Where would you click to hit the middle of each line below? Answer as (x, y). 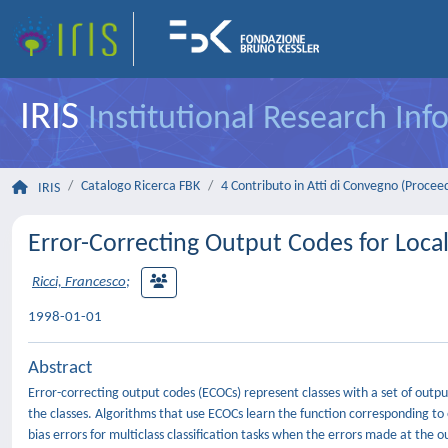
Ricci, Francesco (79, 283)
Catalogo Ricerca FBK (140, 186)
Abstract (60, 368)
